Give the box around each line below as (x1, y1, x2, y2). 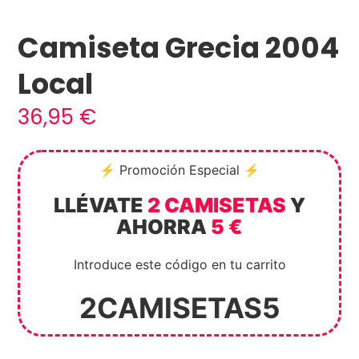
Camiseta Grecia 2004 (18, 27, 340, 67)
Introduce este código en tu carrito (73, 256, 286, 272)
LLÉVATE (54, 192, 147, 217)
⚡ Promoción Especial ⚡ (99, 161, 260, 178)
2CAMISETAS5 (79, 290, 280, 325)
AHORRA (116, 214, 211, 239)
